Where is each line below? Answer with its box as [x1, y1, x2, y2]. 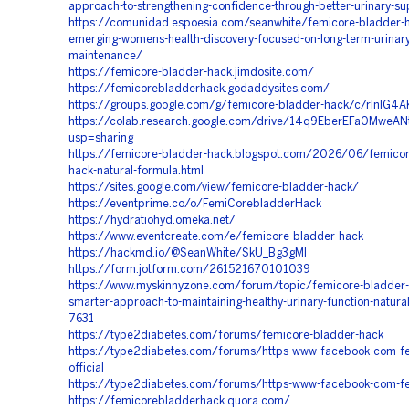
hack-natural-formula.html [68, 166, 204, 176]
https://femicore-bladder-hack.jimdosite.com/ [68, 68, 314, 78]
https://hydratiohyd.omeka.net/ [68, 215, 236, 225]
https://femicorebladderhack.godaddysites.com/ [68, 84, 330, 94]
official [68, 363, 104, 373]
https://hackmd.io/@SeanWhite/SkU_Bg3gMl [68, 248, 307, 258]
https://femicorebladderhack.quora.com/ [68, 396, 290, 406]
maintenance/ [68, 51, 142, 61]
